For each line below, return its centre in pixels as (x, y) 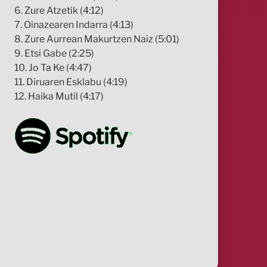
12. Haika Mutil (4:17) (59, 96)
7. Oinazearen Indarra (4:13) (74, 24)
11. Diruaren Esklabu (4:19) (71, 82)
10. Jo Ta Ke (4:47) (53, 67)
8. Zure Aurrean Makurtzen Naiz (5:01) (97, 39)
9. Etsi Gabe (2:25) (55, 53)
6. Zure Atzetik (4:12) (59, 10)
